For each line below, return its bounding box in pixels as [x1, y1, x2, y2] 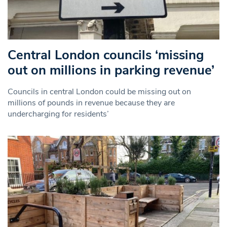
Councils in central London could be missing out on [8, 86, 191, 98]
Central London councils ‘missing [8, 46, 204, 64]
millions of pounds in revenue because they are [8, 97, 175, 109]
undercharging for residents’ [8, 108, 109, 120]
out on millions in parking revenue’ [8, 61, 214, 80]
